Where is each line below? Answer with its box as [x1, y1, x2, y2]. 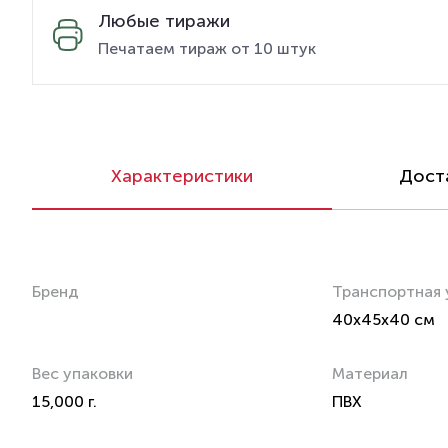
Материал [332, 363, 408, 383]
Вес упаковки [32, 363, 133, 383]
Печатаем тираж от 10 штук [98, 39, 316, 58]
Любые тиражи [98, 10, 230, 32]
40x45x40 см [332, 309, 435, 329]
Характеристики [111, 164, 253, 187]
